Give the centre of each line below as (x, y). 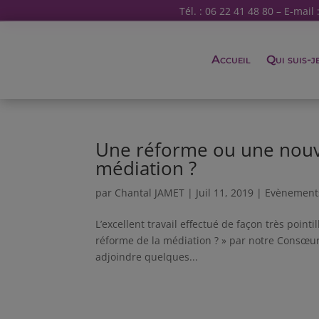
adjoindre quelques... (147, 257)
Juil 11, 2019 (225, 193)
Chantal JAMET (150, 193)
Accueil (231, 59)
